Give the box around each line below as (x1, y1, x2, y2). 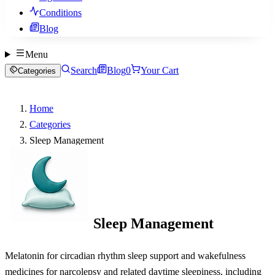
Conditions (39, 7, 82, 18)
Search (71, 65, 98, 76)
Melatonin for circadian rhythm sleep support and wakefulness (5, 250, 246, 261)
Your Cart (141, 65, 179, 76)
